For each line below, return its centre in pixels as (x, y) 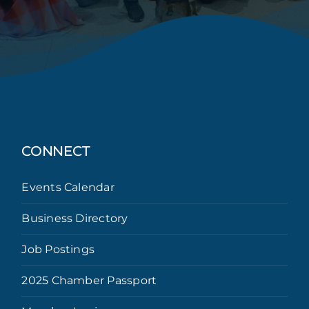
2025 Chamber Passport (89, 280)
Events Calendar (68, 187)
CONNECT (56, 151)
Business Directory (75, 218)
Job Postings (58, 249)
